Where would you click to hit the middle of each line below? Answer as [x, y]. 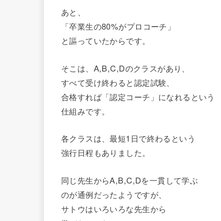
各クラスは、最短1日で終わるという [129, 138]
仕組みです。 [86, 111]
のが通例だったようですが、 [114, 194]
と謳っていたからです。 [106, 41]
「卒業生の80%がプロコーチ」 [118, 26]
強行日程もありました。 [106, 153]
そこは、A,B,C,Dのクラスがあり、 [126, 68]
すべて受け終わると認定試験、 [118, 82]
